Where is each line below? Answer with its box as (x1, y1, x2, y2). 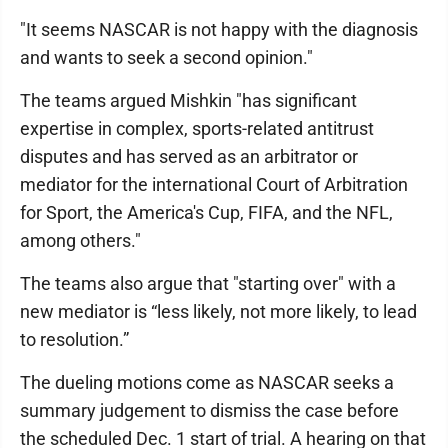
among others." (20, 230, 141, 251)
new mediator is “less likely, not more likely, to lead (20, 301, 417, 322)
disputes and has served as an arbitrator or (20, 146, 358, 167)
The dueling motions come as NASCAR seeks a (20, 372, 394, 393)
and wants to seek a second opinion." (20, 47, 313, 68)
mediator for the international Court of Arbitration (20, 174, 408, 195)
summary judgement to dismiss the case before (20, 400, 399, 421)
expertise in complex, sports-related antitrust (20, 118, 374, 139)
